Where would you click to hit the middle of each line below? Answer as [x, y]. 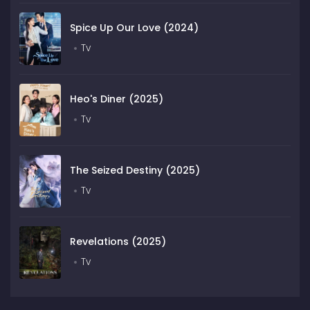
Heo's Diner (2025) [117, 99]
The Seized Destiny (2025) [135, 171]
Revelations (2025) [118, 242]
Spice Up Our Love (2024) [134, 28]
